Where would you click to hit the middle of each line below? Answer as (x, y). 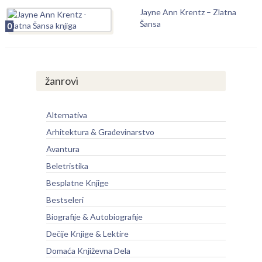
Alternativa (66, 115)
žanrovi (61, 81)
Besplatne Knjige (77, 183)
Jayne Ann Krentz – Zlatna (188, 12)
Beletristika (67, 166)
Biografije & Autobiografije (94, 217)
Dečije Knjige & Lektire (87, 234)
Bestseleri (65, 200)
